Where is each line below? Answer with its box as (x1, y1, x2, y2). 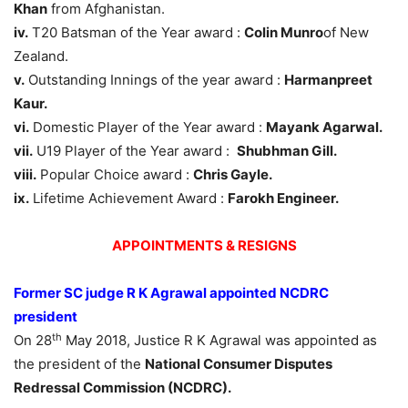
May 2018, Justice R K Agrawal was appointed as (62, 331, 377, 350)
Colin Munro (244, 24, 323, 42)
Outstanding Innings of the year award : (25, 71, 284, 89)
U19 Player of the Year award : (33, 142, 237, 160)
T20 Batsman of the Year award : (28, 24, 244, 42)
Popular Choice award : (36, 166, 193, 184)
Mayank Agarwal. (266, 118, 382, 137)
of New (323, 24, 369, 42)
